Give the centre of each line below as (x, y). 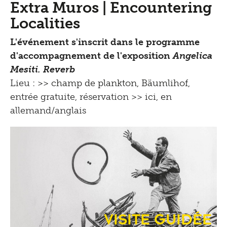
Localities (45, 23)
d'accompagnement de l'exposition (91, 55)
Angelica (193, 55)
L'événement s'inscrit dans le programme (105, 42)
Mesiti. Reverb (43, 69)
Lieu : (24, 83)
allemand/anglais (48, 110)
